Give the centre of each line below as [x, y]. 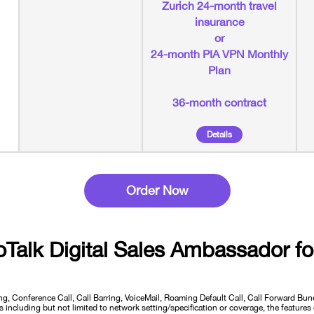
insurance [219, 21]
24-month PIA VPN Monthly [219, 54]
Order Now [157, 190]
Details [219, 134]
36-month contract [219, 102]
